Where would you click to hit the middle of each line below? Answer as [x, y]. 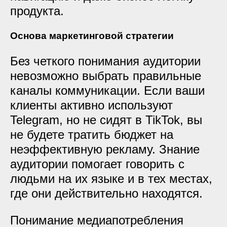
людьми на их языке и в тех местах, [111, 179]
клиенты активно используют [91, 105]
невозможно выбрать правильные [106, 76]
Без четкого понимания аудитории [105, 61]
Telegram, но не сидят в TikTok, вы [106, 120]
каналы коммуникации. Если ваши [107, 90]
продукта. [37, 11]
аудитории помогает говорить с [97, 164]
